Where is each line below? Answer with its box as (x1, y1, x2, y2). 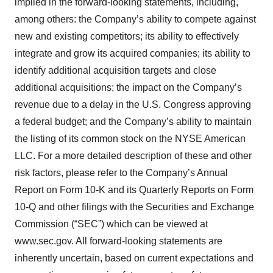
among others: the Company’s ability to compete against (15, 14, 256, 24)
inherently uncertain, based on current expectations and (15, 253, 253, 263)
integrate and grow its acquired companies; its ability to (15, 48, 250, 58)
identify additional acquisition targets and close (15, 65, 216, 76)
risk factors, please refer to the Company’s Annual (15, 168, 228, 178)
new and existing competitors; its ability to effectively (15, 31, 239, 41)
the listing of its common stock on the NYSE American (15, 133, 246, 144)
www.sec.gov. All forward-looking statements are (15, 236, 222, 246)
